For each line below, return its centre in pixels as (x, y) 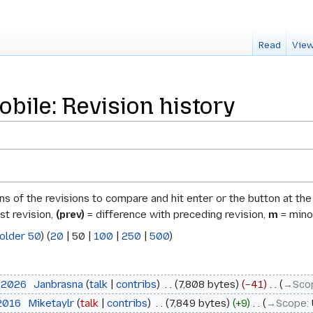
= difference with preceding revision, (176, 215)
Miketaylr (51, 304)
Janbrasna (58, 284)
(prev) (70, 215)
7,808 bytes (206, 284)
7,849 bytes (197, 304)
